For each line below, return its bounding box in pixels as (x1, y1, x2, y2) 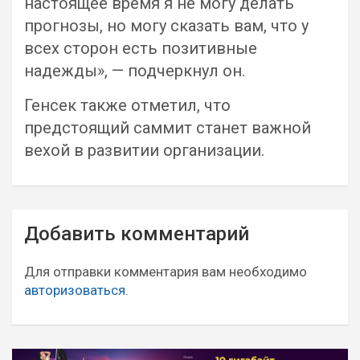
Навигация (11, 210, 117, 233)
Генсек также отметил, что (24, 96, 231, 115)
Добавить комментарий (24, 223, 249, 245)
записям (11, 261, 94, 284)
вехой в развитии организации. (24, 141, 264, 160)
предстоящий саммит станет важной (24, 118, 311, 137)
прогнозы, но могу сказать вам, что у (24, 16, 309, 35)
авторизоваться (24, 282, 125, 298)
